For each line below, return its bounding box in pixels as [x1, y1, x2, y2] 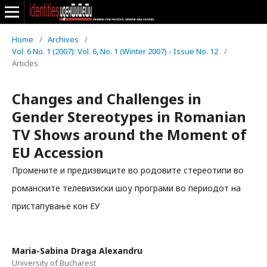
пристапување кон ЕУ [12, 200, 100, 212]
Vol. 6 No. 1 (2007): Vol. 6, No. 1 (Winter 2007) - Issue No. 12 [12, 46, 218, 57]
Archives [48, 34, 79, 45]
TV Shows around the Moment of [12, 125, 247, 144]
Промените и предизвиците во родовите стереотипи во [12, 164, 244, 176]
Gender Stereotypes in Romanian [12, 107, 246, 126]
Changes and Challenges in [12, 89, 201, 108]
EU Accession [12, 142, 104, 162]
